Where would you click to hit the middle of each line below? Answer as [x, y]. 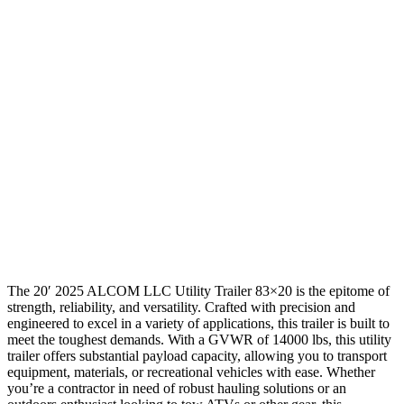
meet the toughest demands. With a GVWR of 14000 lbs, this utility [199, 339]
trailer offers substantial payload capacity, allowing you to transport [197, 355]
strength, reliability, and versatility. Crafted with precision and [181, 307]
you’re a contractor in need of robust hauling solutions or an [177, 388]
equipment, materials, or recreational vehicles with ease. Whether [191, 372]
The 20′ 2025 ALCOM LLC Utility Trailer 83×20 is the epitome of [198, 290]
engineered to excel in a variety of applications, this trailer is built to [198, 323]
